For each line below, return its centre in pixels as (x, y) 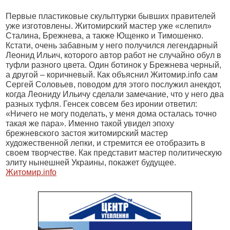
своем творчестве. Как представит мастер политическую (114, 152)
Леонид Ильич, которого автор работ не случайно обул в (114, 55)
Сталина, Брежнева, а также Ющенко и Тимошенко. (105, 35)
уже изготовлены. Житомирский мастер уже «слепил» (109, 26)
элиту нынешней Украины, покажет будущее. (91, 162)
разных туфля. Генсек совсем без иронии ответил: (102, 104)
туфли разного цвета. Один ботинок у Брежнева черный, (114, 65)
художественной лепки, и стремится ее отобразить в (106, 143)
